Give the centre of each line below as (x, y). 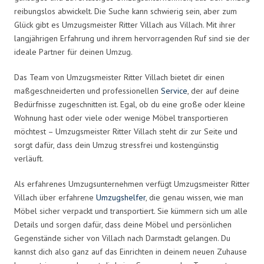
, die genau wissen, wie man (194, 197)
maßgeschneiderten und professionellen (88, 90)
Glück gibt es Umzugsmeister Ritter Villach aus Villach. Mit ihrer (125, 24)
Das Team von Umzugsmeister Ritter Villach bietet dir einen (119, 77)
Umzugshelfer (121, 197)
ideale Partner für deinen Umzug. (73, 52)
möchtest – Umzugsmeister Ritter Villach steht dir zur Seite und (126, 131)
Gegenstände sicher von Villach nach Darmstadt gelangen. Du (122, 238)
